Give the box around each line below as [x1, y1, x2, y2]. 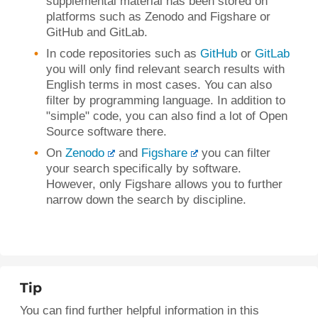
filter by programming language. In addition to [46, 94, 285, 107]
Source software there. [46, 125, 167, 138]
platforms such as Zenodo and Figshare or [46, 10, 270, 23]
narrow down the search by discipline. [46, 193, 246, 207]
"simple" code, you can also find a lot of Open [46, 109, 287, 123]
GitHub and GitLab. [46, 26, 148, 39]
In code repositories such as [46, 47, 200, 60]
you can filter [198, 146, 271, 160]
